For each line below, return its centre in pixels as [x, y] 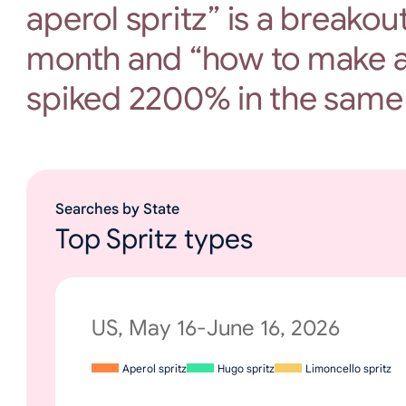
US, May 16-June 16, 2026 [216, 328]
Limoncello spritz [349, 368]
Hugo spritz [246, 368]
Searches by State [118, 209]
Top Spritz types [155, 239]
